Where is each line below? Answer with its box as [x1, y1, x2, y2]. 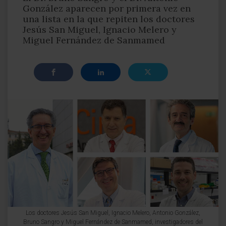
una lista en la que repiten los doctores [23, 13, 195, 25]
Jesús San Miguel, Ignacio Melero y [23, 24, 177, 35]
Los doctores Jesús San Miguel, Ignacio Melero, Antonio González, [26, 209, 200, 216]
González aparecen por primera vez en [23, 3, 191, 14]
